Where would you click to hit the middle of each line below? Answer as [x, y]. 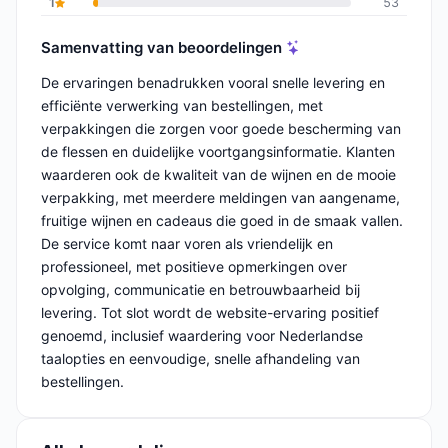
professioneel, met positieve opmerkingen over [194, 267]
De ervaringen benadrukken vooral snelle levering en [213, 83]
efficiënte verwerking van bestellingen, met [182, 106]
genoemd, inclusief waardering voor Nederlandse [202, 336]
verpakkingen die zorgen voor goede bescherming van [221, 129]
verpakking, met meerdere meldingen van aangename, [220, 198]
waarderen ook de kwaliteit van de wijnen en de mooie [218, 175]
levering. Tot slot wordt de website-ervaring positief [210, 313]
